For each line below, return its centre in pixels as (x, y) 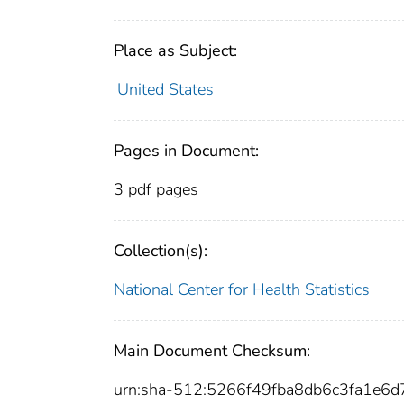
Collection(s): (161, 251)
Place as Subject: (175, 51)
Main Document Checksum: (212, 351)
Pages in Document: (186, 151)
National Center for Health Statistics (242, 290)
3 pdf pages (156, 190)
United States (165, 90)
